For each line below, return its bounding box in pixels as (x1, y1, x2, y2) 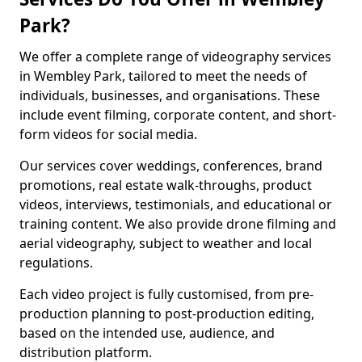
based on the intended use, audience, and (19, 324, 275, 342)
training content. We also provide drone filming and (19, 215, 336, 233)
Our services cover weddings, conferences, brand (19, 157, 322, 175)
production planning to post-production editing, (19, 305, 314, 322)
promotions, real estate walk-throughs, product (19, 176, 312, 194)
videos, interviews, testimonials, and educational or (19, 196, 332, 213)
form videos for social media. (19, 125, 197, 143)
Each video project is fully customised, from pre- (19, 285, 314, 303)
